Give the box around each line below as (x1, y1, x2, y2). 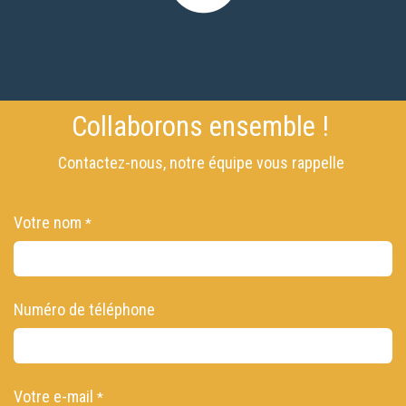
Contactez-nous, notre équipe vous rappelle (58, 153, 348, 173)
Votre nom (14, 213, 82, 233)
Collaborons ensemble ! (71, 110, 335, 144)
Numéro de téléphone (14, 300, 155, 320)
